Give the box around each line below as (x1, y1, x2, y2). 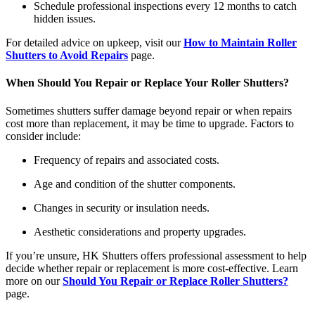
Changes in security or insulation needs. (34, 201, 210, 214)
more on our (6, 274, 63, 287)
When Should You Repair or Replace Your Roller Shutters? (6, 77, 289, 89)
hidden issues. (34, 13, 96, 25)
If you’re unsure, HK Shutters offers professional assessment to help (6, 249, 307, 262)
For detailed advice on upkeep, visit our (6, 37, 184, 49)
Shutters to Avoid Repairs (6, 49, 128, 62)
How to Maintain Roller (184, 37, 297, 49)
